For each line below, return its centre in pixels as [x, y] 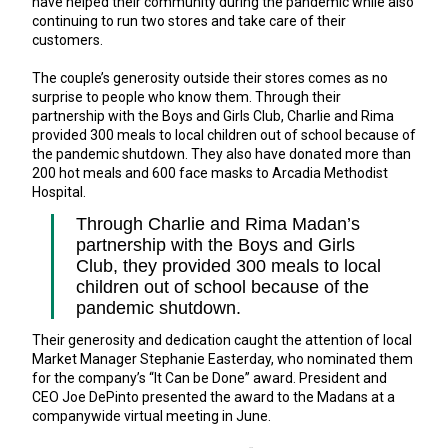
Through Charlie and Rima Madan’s [218, 224]
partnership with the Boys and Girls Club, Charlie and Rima [213, 116]
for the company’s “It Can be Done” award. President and [209, 378]
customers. [67, 40]
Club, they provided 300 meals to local [229, 266]
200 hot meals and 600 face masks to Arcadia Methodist [210, 173]
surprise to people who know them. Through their [186, 97]
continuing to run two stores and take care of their [189, 21]
